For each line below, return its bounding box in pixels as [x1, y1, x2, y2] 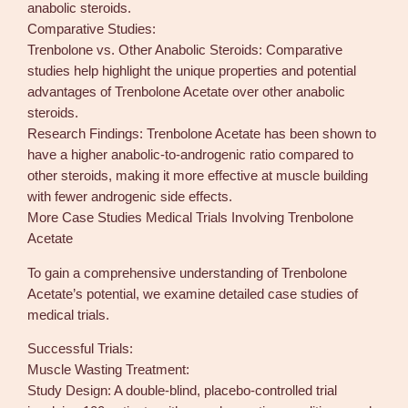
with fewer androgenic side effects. [27, 189, 233, 205]
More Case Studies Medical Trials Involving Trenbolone [27, 210, 354, 226]
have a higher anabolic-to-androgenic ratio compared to [27, 148, 354, 163]
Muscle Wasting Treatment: [27, 362, 190, 378]
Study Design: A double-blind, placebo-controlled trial [27, 383, 338, 399]
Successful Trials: [27, 342, 134, 357]
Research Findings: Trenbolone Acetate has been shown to [27, 127, 377, 142]
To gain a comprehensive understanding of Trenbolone [27, 265, 348, 280]
